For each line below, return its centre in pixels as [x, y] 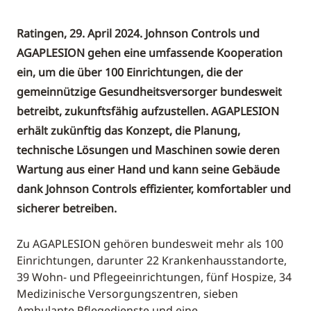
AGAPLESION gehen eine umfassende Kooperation [150, 53]
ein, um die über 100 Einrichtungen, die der [130, 73]
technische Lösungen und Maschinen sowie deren [148, 150]
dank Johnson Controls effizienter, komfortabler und [154, 189]
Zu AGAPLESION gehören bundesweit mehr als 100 [150, 244]
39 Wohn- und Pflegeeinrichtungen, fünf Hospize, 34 [154, 277]
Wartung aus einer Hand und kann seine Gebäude [148, 170]
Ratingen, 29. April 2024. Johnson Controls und [138, 34]
